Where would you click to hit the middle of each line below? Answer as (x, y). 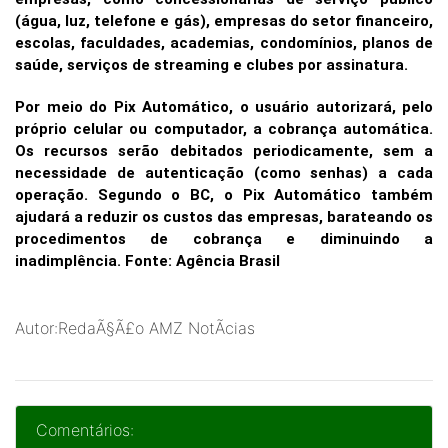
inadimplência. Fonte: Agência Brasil (147, 261)
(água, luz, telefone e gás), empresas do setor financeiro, (224, 21)
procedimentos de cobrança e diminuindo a (224, 239)
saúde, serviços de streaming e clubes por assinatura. (211, 65)
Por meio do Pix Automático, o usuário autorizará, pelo (224, 107)
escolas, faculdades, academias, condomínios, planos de (224, 43)
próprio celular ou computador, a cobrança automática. (224, 129)
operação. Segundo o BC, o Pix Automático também (224, 195)
